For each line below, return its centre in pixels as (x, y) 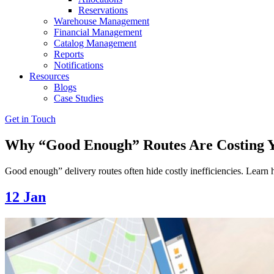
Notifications (79, 65)
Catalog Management (95, 43)
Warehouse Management (102, 21)
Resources (49, 76)
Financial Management (98, 32)
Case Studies (79, 98)
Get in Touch (30, 119)
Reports (69, 54)
